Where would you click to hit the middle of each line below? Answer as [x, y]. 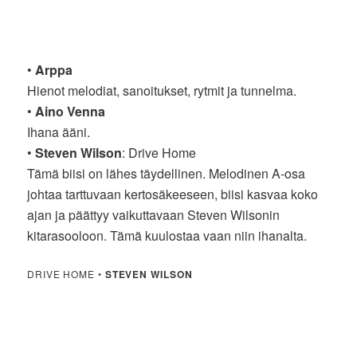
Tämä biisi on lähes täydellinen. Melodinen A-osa [167, 173]
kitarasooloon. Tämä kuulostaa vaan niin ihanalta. [167, 235]
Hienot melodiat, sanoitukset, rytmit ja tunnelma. [162, 90]
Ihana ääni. [59, 131]
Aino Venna [71, 111]
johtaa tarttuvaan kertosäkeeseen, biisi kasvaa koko [173, 194]
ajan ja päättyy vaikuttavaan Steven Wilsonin [154, 214]
